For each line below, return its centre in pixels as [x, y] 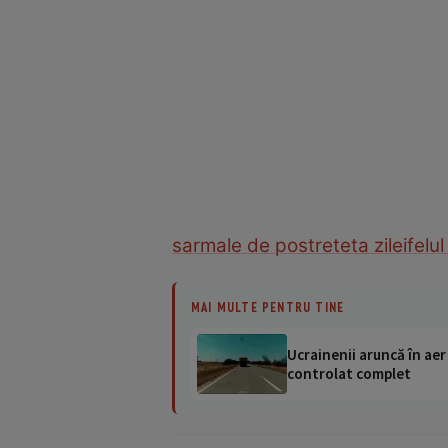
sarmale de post [243, 245]
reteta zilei [361, 245]
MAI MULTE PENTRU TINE [268, 306]
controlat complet [349, 373]
